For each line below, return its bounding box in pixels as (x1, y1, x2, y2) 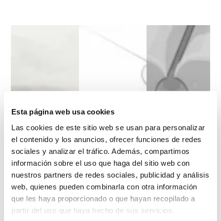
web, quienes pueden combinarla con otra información (11, 182, 197, 190)
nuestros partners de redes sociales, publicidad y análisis (11, 170, 209, 179)
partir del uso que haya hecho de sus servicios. (11, 206, 175, 214)
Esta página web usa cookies (11, 107, 114, 116)
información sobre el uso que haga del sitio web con (11, 158, 190, 167)
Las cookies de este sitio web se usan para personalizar (11, 123, 205, 131)
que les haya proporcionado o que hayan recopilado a (11, 194, 195, 202)
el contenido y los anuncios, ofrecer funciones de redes (11, 135, 202, 143)
